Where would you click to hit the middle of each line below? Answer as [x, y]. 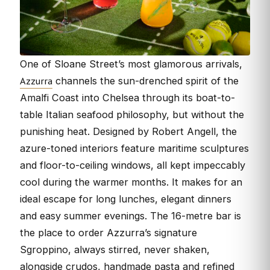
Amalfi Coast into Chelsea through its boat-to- [127, 97]
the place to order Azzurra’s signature [108, 232]
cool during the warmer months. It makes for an [131, 182]
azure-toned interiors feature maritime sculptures [134, 148]
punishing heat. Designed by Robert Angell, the [128, 131]
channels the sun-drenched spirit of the [146, 80]
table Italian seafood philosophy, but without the [132, 114]
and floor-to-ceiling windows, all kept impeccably [133, 165]
